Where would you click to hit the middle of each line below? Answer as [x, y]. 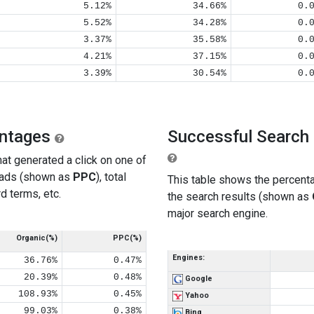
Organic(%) [37, 238]
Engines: [189, 258]
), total [111, 177]
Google [198, 279]
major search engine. [218, 213]
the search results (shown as [240, 197]
